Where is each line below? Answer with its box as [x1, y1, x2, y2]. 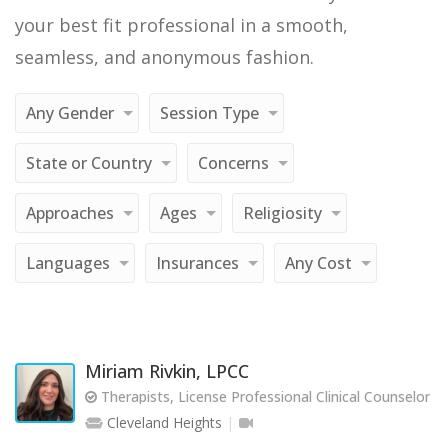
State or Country [26, 152, 152, 174]
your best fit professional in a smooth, [15, 13, 348, 37]
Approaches [26, 202, 114, 224]
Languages [26, 252, 110, 274]
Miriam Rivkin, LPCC [85, 359, 249, 383]
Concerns [198, 152, 269, 174]
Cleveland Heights [103, 413, 226, 432]
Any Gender [26, 102, 114, 124]
